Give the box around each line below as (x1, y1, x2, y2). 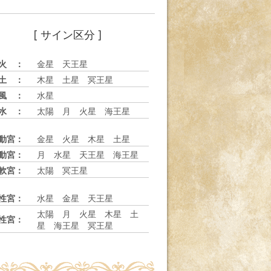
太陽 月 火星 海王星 (37, 106, 139, 116)
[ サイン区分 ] (33, 28, 102, 41)
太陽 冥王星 (37, 165, 97, 175)
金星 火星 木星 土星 (37, 134, 139, 144)
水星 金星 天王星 (37, 193, 122, 203)
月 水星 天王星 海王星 (37, 149, 148, 160)
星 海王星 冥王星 (37, 220, 122, 230)
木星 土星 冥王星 (37, 74, 122, 85)
